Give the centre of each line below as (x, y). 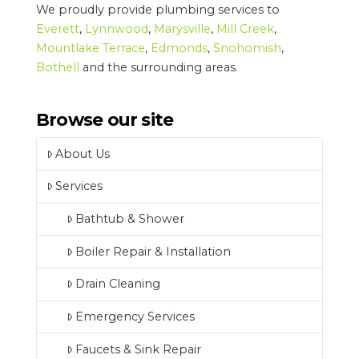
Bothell (57, 68)
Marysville (182, 29)
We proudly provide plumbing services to (157, 10)
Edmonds (179, 48)
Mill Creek (245, 29)
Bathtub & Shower (129, 218)
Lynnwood (116, 29)
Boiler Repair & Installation (153, 251)
